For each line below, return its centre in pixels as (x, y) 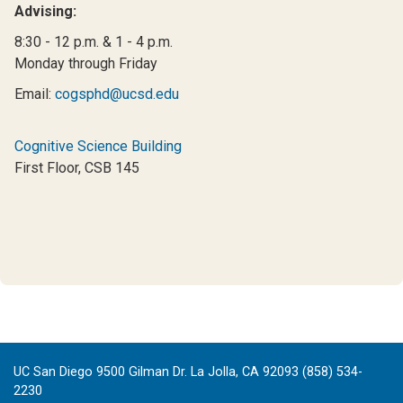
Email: (35, 94)
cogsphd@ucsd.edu (117, 94)
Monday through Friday (86, 63)
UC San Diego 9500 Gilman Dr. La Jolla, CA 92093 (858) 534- (188, 372)
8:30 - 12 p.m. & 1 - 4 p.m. (94, 41)
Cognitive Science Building (98, 146)
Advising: (45, 11)
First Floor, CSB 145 (77, 167)
